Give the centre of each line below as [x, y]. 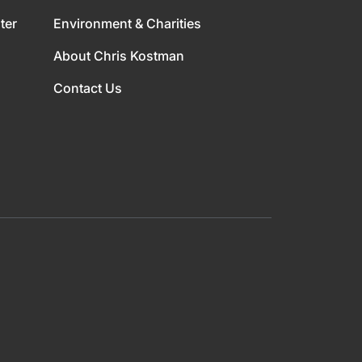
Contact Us [88, 88]
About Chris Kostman [119, 56]
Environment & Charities [127, 23]
